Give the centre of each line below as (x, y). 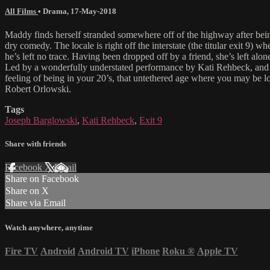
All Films (21, 11)
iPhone (146, 251)
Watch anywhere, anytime (49, 227)
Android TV (103, 251)
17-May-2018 (93, 11)
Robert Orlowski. (38, 89)
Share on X (27, 191)
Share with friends (36, 144)
